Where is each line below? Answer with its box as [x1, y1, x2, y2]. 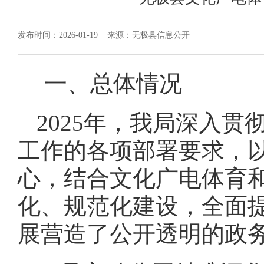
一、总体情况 [44, 71, 182, 96]
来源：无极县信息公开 [107, 31, 190, 39]
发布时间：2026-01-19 [18, 31, 107, 39]
